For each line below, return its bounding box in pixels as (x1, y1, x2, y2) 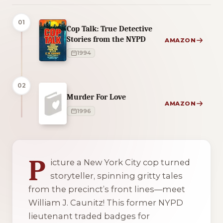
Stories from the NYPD (67, 34, 146, 44)
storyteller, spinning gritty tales (50, 171, 183, 181)
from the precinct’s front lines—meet (28, 184, 185, 195)
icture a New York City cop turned (50, 157, 190, 168)
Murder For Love (67, 92, 126, 102)
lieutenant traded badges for (28, 211, 150, 222)
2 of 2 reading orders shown (11, 139, 123, 149)
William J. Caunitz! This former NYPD (28, 198, 183, 208)
